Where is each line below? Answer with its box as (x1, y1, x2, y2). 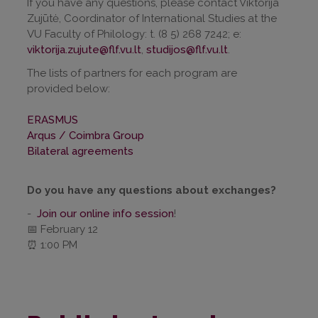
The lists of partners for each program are (27, 66, 237, 79)
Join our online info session (37, 207, 174, 220)
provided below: (27, 82, 110, 95)
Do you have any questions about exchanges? (27, 183, 276, 197)
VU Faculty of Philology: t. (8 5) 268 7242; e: (27, 27, 241, 40)
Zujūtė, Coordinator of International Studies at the (27, 11, 277, 25)
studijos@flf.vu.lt (146, 43, 228, 56)
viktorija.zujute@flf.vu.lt (27, 43, 141, 56)
